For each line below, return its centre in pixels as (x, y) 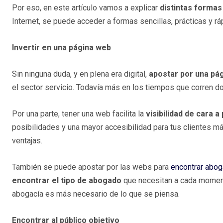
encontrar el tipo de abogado (67, 181)
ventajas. (27, 141)
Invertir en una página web (61, 48)
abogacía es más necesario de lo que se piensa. (96, 194)
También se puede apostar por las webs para (91, 167)
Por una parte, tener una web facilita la (79, 114)
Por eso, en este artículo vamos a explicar (86, 8)
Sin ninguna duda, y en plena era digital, (79, 74)
